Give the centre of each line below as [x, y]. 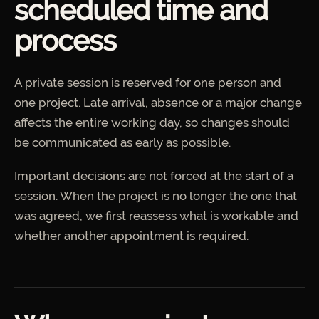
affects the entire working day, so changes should [152, 122]
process [65, 40]
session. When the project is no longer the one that [156, 196]
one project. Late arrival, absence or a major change [158, 102]
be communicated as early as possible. [122, 142]
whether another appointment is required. [131, 236]
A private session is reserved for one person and [148, 82]
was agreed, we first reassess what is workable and [156, 216]
